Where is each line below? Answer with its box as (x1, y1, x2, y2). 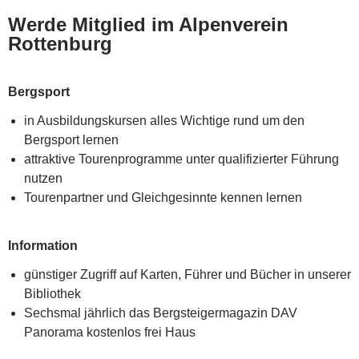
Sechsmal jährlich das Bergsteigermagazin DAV (24, 305, 297, 320)
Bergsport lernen (24, 132, 119, 147)
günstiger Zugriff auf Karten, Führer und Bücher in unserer (24, 267, 351, 281)
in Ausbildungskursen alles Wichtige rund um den (24, 113, 305, 127)
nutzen (24, 171, 63, 185)
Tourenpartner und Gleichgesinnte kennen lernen (24, 190, 302, 204)
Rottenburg (8, 32, 112, 54)
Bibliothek (24, 286, 81, 301)
